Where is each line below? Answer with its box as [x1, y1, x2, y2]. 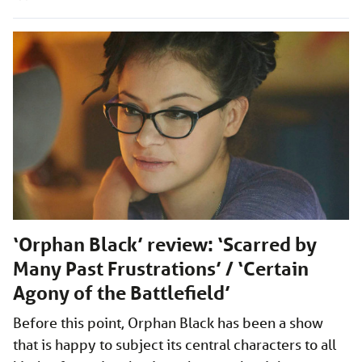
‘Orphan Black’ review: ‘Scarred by [13, 233, 317, 257]
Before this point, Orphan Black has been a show [13, 314, 323, 332]
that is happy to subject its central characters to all [13, 335, 336, 354]
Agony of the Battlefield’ [13, 281, 230, 305]
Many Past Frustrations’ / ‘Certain [13, 257, 309, 281]
